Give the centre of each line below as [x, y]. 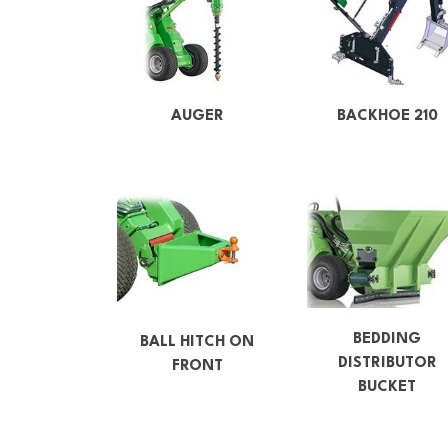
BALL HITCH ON [197, 342]
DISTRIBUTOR [387, 364]
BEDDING [387, 340]
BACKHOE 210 [387, 116]
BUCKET [387, 388]
